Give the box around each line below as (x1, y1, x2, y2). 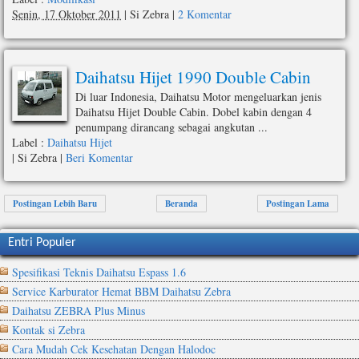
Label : (12, 134, 47, 150)
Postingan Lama (266, 197, 330, 211)
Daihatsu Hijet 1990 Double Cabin (75, 65, 311, 88)
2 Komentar (178, 6, 232, 22)
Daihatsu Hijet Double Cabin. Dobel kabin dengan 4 (75, 103, 312, 119)
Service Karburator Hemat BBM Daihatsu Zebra (12, 284, 231, 300)
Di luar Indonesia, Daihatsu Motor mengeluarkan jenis (75, 88, 321, 104)
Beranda (165, 197, 199, 211)
